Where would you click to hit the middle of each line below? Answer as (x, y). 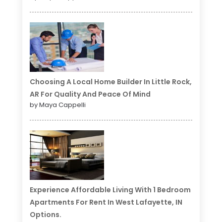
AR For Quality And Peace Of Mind (90, 94)
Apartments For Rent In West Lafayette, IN (106, 202)
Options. (45, 215)
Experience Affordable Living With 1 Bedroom (110, 190)
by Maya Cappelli (57, 105)
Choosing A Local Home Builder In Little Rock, (111, 82)
